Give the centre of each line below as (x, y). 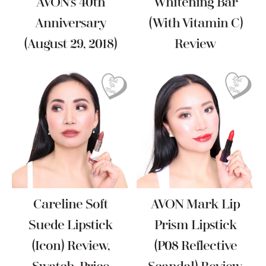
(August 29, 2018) (71, 44)
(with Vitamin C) (195, 23)
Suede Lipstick (70, 225)
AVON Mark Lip (196, 204)
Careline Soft (70, 204)
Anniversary (70, 23)
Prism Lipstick (195, 225)
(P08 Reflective (196, 246)
